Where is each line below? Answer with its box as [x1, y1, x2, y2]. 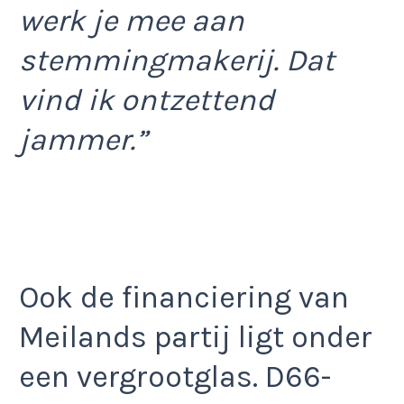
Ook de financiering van [19, 279, 349, 316]
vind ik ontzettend [19, 82, 274, 119]
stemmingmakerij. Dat [19, 42, 335, 79]
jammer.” [19, 122, 147, 159]
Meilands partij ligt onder [19, 318, 372, 355]
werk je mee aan [19, 3, 244, 40]
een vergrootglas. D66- [19, 358, 331, 395]
